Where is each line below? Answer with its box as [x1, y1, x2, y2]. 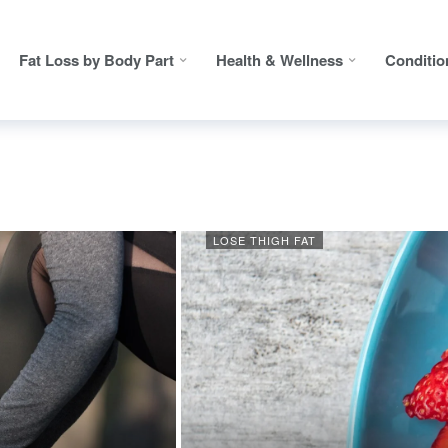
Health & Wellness [216, 49, 343, 71]
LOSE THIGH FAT [212, 232, 316, 248]
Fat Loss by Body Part [19, 49, 174, 71]
